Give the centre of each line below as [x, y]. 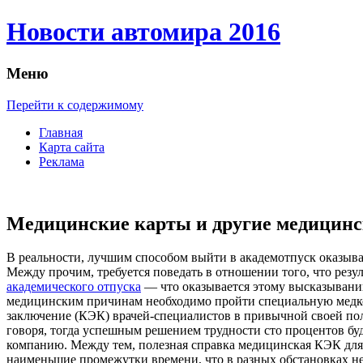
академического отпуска [74, 287]
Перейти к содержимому [75, 105]
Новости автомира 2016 [143, 32]
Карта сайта [72, 147]
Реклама [62, 161]
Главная [61, 132]
